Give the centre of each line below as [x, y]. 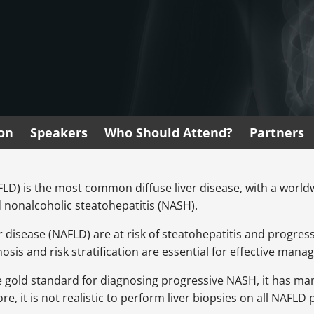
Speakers [59, 133]
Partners [277, 133]
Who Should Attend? [169, 133]
